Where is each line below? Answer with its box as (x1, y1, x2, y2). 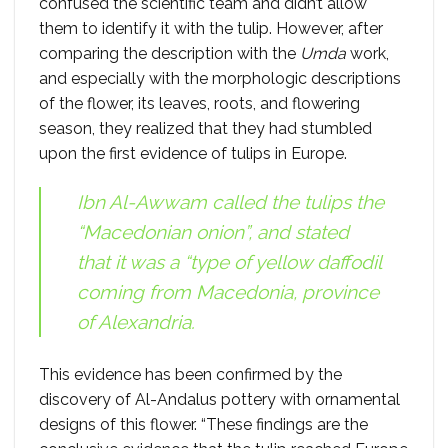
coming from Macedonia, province (77, 281, 379, 304)
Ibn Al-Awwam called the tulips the (77, 191, 384, 214)
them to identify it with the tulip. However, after (39, 19, 383, 39)
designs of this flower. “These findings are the (39, 415, 368, 435)
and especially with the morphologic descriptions (39, 69, 401, 89)
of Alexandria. (77, 311, 195, 334)
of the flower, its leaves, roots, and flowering (39, 94, 360, 114)
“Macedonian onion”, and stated (77, 221, 349, 244)
